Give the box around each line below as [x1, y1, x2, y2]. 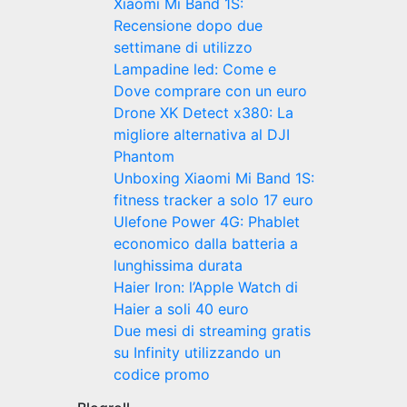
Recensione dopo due [113, 16, 263, 35]
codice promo [113, 365, 210, 383]
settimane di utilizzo [113, 38, 253, 56]
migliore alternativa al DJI [113, 125, 290, 144]
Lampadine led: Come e [113, 60, 276, 78]
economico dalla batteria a [113, 234, 298, 253]
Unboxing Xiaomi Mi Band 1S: [113, 169, 314, 187]
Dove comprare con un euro [113, 82, 307, 100]
